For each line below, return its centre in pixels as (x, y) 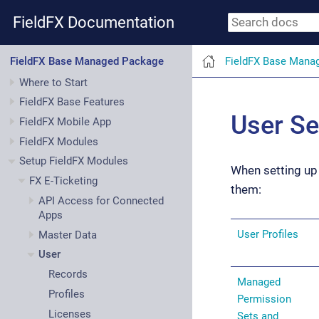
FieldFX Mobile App (65, 121)
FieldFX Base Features (72, 102)
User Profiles (268, 234)
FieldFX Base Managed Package (87, 61)
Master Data (68, 235)
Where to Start (53, 82)
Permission (264, 299)
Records (68, 274)
